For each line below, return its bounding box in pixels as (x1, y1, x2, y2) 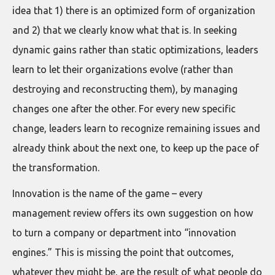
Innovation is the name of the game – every (12, 188, 203, 199)
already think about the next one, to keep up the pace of (12, 142, 259, 153)
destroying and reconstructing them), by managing (12, 83, 238, 95)
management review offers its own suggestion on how (12, 207, 253, 219)
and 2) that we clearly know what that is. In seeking (12, 25, 237, 36)
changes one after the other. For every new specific (12, 103, 236, 114)
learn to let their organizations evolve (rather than (12, 64, 233, 75)
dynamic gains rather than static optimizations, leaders (12, 44, 258, 55)
